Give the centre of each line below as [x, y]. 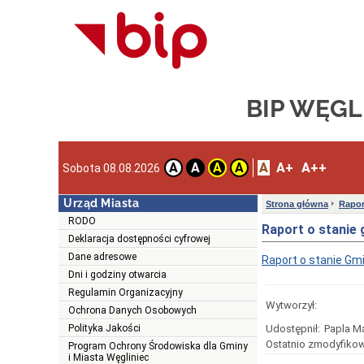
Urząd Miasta [101, 204]
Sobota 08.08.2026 [111, 168]
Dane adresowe [102, 257]
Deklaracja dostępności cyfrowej [139, 239]
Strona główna [297, 204]
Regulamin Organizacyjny [126, 293]
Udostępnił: [293, 329]
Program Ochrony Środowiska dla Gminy [158, 347]
